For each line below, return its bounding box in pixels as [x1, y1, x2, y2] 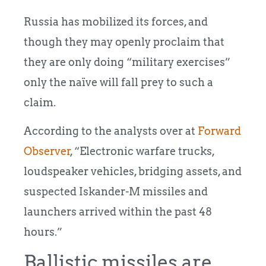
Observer [24, 145, 71, 158]
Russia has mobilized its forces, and [24, 15, 208, 28]
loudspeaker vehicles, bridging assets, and [24, 165, 242, 178]
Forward [198, 125, 241, 138]
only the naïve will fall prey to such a [24, 76, 213, 89]
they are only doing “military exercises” [24, 56, 230, 69]
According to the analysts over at [24, 125, 198, 138]
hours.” [24, 226, 62, 239]
